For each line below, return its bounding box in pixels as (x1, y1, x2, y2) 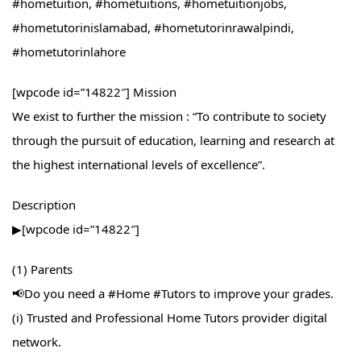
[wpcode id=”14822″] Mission (12, 84, 176, 101)
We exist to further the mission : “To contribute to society (12, 108, 326, 125)
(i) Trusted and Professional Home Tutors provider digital (12, 309, 327, 326)
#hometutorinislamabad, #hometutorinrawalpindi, (12, 19, 294, 36)
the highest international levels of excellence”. (12, 156, 265, 173)
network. (12, 334, 61, 351)
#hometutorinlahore (12, 44, 126, 60)
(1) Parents (12, 261, 73, 278)
